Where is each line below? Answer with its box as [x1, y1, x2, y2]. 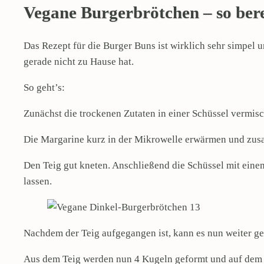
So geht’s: [24, 82, 67, 93]
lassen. [24, 176, 54, 187]
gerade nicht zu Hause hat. [24, 56, 136, 67]
